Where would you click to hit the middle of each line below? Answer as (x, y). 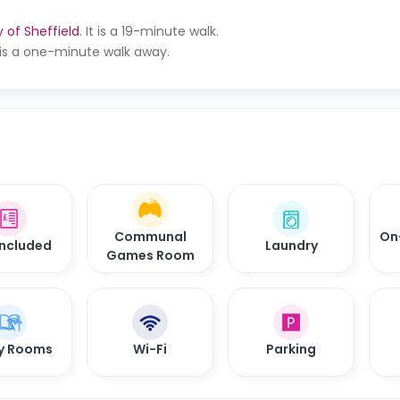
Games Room (150, 255)
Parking (291, 350)
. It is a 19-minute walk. (149, 31)
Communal (150, 236)
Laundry (291, 246)
